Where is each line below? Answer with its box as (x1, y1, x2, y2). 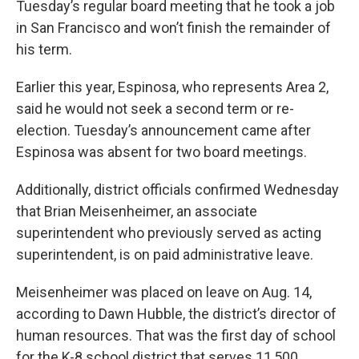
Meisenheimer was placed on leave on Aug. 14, (16, 283, 312, 301)
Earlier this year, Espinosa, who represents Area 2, (16, 78, 329, 95)
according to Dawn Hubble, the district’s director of (16, 305, 337, 322)
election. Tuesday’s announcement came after (16, 121, 311, 139)
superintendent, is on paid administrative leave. (16, 245, 313, 263)
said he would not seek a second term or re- (16, 99, 294, 117)
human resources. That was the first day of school (16, 326, 336, 344)
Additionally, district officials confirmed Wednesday (16, 180, 339, 198)
